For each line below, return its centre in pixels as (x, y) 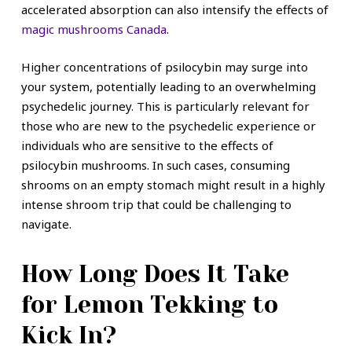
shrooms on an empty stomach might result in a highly (173, 184)
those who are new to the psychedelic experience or (168, 125)
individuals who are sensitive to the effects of (147, 145)
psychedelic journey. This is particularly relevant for (165, 106)
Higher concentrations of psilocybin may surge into (164, 66)
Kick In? (68, 336)
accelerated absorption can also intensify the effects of (174, 10)
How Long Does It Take (155, 275)
